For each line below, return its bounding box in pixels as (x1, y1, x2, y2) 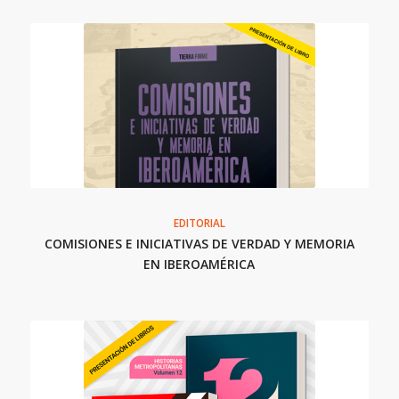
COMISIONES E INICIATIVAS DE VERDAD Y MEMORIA (44, 234, 354, 252)
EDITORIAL (173, 215, 225, 230)
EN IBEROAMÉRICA (143, 255, 256, 273)
